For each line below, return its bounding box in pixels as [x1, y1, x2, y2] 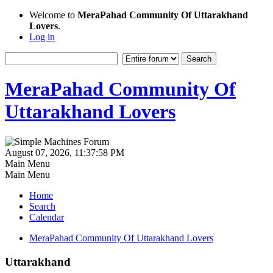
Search [29, 200, 55, 211]
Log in [29, 32, 55, 42]
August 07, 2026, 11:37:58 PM [5, 147, 124, 158]
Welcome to [29, 10, 77, 20]
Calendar [29, 211, 64, 222]
